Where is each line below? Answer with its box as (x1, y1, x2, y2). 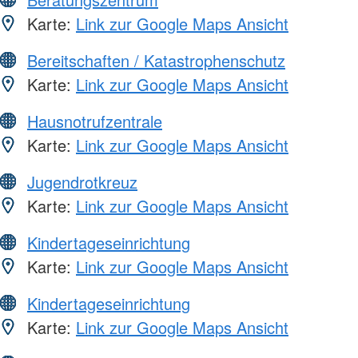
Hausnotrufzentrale (27, 109, 162, 133)
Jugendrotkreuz (27, 169, 137, 193)
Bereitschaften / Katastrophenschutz (27, 48, 285, 72)
